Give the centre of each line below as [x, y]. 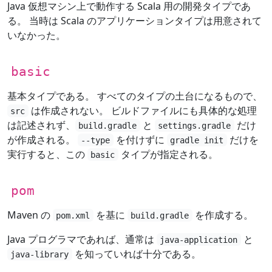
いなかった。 [36, 35]
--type [96, 140]
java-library [40, 254]
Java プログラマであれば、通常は [82, 239]
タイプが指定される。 [168, 154]
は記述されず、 [41, 125]
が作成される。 [42, 139]
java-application [199, 240]
